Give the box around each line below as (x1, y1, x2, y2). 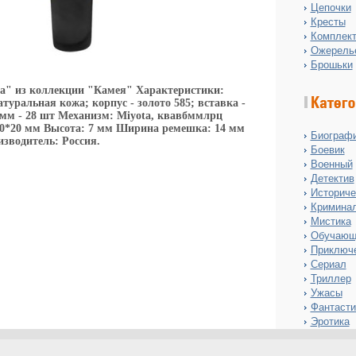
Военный (310, 158, 353, 170)
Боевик (310, 144, 345, 156)
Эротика (310, 315, 350, 327)
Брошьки (310, 59, 353, 71)
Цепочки (310, 2, 351, 14)
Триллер (310, 273, 351, 284)
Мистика (310, 215, 351, 227)
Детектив (310, 172, 354, 184)
